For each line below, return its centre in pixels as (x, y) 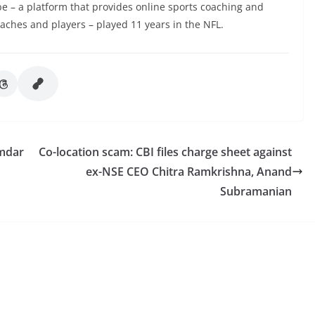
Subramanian (256, 192)
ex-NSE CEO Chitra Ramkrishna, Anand (189, 172)
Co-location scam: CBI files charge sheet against (165, 152)
